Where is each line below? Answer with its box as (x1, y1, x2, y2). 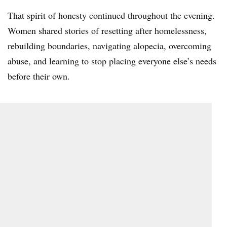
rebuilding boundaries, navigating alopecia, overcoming (8, 39, 211, 52)
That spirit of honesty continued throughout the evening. (8, 9, 215, 21)
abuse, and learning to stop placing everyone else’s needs (8, 54, 216, 67)
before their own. (8, 69, 70, 82)
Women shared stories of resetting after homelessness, (8, 24, 207, 36)
